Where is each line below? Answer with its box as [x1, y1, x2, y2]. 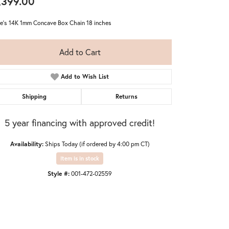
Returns [115, 92, 138, 100]
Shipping [22, 92, 47, 100]
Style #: [48, 169, 70, 177]
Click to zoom [92, 181, 129, 191]
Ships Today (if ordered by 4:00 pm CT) [44, 139, 150, 148]
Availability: [10, 139, 43, 148]
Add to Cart [59, 46, 101, 57]
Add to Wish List [61, 72, 109, 80]
